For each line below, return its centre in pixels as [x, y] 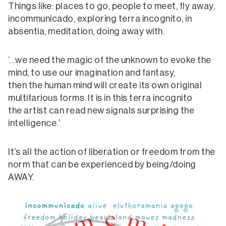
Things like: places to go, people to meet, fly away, [111, 6]
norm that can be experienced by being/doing [102, 164]
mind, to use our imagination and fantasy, [92, 73]
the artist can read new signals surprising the [101, 110]
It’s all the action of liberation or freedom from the [112, 152]
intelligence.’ [34, 123]
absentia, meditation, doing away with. [86, 31]
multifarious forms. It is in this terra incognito [100, 98]
